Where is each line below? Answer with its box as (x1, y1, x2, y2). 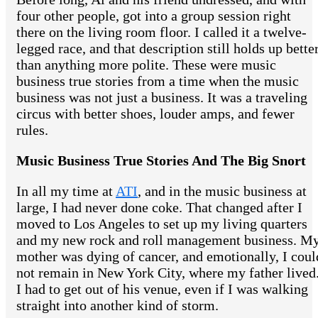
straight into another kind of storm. (16, 297, 219, 314)
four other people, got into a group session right (16, 8, 291, 24)
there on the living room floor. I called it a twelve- (16, 24, 307, 40)
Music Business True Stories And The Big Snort (16, 153, 306, 169)
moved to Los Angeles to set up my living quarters (16, 216, 307, 232)
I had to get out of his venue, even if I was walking (16, 281, 308, 297)
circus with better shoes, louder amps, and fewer (16, 106, 295, 122)
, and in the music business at (138, 183, 307, 199)
